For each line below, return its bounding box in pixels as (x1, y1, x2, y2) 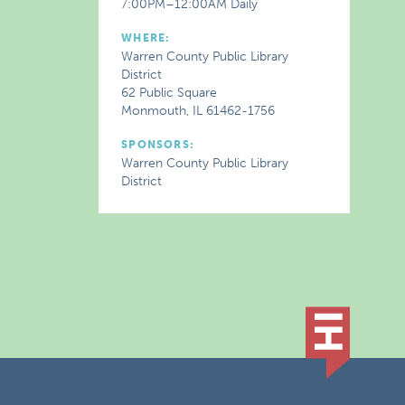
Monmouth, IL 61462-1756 (121, 103, 276, 118)
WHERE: (121, 32, 171, 44)
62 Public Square (121, 85, 218, 100)
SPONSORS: (121, 138, 195, 151)
